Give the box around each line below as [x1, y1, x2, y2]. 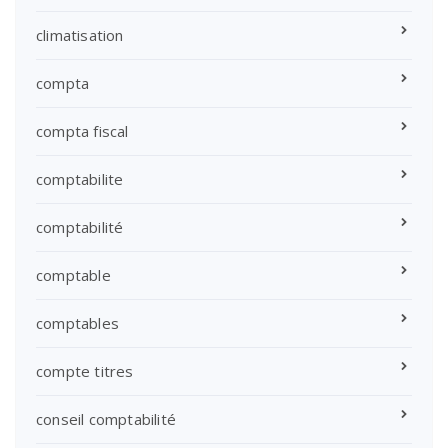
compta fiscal [36, 120, 129, 141]
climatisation [36, 24, 124, 45]
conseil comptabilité [36, 408, 176, 429]
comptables [36, 312, 119, 333]
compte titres [36, 360, 134, 381]
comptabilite [36, 168, 124, 189]
